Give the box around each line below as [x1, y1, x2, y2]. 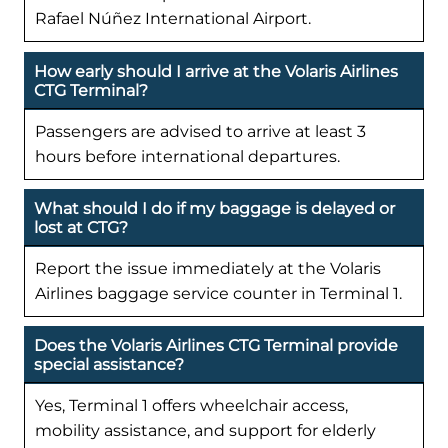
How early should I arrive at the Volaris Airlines [34, 61, 398, 81]
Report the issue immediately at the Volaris [35, 258, 381, 278]
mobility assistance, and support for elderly [35, 420, 376, 440]
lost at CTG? [34, 217, 128, 237]
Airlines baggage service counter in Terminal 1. [35, 283, 402, 303]
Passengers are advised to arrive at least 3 [35, 121, 366, 141]
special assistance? [34, 354, 184, 374]
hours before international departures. [35, 146, 340, 166]
